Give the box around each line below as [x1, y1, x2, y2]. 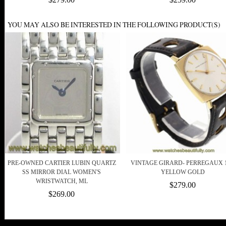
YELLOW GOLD [160, 168, 205, 176]
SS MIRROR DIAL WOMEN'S [22, 168, 101, 176]
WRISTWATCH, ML [35, 178, 88, 185]
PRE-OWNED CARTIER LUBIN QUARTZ [7, 159, 116, 167]
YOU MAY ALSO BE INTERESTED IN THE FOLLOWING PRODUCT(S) [8, 20, 220, 30]
